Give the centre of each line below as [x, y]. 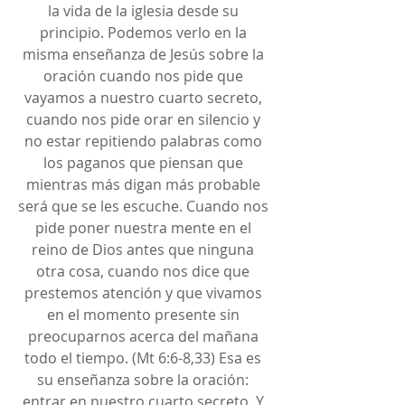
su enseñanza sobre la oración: [145, 380]
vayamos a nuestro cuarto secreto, [145, 98]
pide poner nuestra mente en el [145, 228]
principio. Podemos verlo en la [145, 33]
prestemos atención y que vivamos [145, 293]
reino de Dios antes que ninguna [145, 250]
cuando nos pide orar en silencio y [145, 120]
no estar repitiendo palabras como [145, 141]
